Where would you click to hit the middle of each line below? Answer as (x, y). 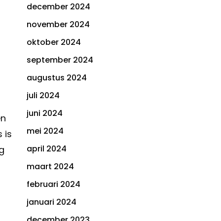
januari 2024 (52, 202)
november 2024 (58, 25)
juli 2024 (43, 96)
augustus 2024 (57, 78)
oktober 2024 (54, 42)
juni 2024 (45, 113)
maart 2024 (50, 167)
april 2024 (47, 149)
